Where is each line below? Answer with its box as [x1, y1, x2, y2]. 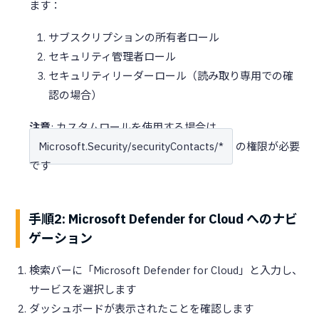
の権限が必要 [233, 139, 300, 153]
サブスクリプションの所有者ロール [48, 30, 219, 44]
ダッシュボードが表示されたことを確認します [29, 301, 253, 315]
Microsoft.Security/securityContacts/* [38, 139, 224, 153]
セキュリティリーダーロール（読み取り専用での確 [48, 68, 293, 83]
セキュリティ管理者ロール [48, 49, 176, 63]
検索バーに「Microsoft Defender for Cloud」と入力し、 [29, 263, 303, 277]
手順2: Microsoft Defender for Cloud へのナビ [28, 210, 298, 227]
